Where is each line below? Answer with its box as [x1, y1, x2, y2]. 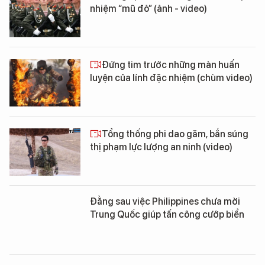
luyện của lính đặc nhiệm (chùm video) [90, 72, 253, 83]
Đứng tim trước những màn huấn [102, 59, 240, 70]
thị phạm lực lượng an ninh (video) [90, 141, 232, 153]
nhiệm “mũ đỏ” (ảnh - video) [90, 3, 207, 14]
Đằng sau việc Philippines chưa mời [90, 196, 240, 207]
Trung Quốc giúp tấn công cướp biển [90, 209, 244, 220]
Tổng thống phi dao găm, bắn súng [102, 128, 248, 140]
